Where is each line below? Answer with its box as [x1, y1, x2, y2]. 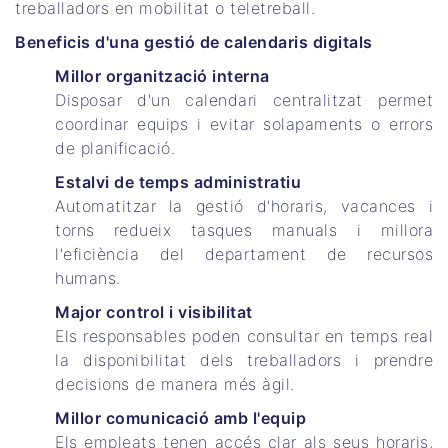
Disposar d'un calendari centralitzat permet [55, 90, 433, 111]
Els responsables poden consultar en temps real [55, 326, 433, 347]
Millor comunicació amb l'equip [55, 408, 306, 429]
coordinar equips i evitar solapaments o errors [55, 114, 433, 135]
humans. [55, 268, 121, 289]
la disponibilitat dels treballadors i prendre [55, 350, 433, 371]
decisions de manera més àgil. [55, 374, 295, 395]
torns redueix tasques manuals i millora [55, 220, 433, 241]
